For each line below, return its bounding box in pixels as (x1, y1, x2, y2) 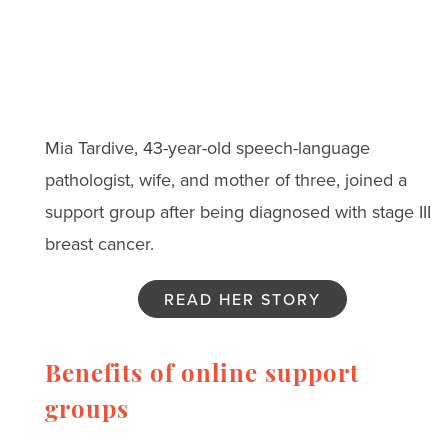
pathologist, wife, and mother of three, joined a (44, 166, 407, 192)
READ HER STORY (164, 287, 322, 310)
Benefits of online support (44, 363, 359, 388)
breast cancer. (44, 230, 154, 256)
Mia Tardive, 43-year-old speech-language (44, 134, 370, 160)
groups (44, 399, 129, 424)
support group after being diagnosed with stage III (44, 198, 431, 224)
